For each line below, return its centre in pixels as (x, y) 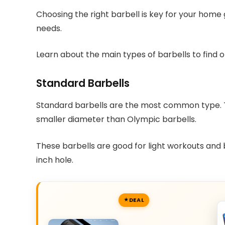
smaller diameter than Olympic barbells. (116, 120)
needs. (49, 28)
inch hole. (55, 160)
